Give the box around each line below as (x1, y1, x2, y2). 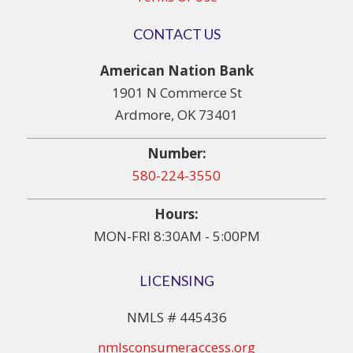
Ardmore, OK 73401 (115, 106, 238, 124)
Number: (147, 144, 206, 163)
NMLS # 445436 (126, 308, 227, 327)
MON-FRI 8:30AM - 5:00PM (93, 227, 260, 246)
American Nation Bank (99, 61, 254, 80)
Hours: (154, 205, 199, 224)
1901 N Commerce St (111, 84, 242, 102)
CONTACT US (132, 25, 221, 43)
